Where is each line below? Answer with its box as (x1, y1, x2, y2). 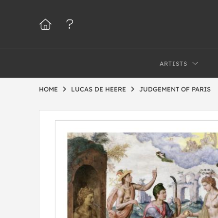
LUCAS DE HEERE (71, 85, 126, 93)
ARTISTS (160, 60, 188, 67)
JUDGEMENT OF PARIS (139, 85, 211, 93)
